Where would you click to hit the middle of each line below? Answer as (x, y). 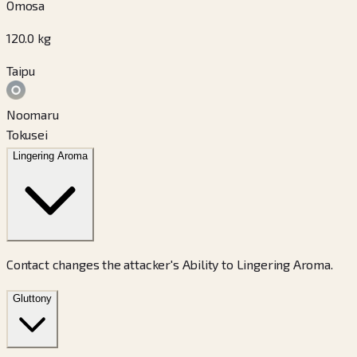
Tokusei (27, 134)
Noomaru (33, 114)
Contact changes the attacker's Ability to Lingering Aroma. (170, 264)
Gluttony (32, 298)
